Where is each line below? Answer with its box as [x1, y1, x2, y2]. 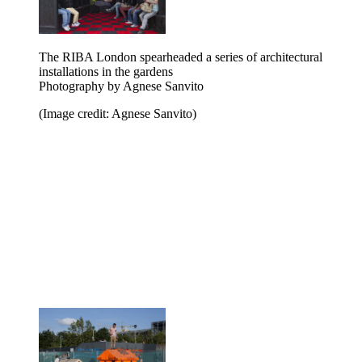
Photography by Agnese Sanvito [39, 79, 204, 94]
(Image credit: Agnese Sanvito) [39, 107, 196, 121]
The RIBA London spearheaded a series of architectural [39, 50, 322, 65]
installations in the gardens [39, 65, 173, 79]
